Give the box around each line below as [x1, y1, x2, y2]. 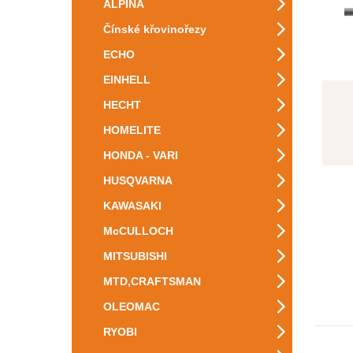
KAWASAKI [103, 199, 162, 212]
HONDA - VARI [103, 149, 178, 162]
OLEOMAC [103, 300, 160, 313]
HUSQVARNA [103, 174, 173, 187]
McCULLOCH [103, 225, 173, 237]
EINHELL [103, 73, 150, 86]
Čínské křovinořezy [103, 23, 206, 35]
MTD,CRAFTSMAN [103, 275, 201, 288]
